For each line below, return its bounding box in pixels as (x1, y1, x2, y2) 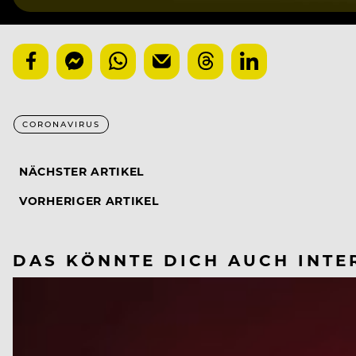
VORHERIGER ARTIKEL (19, 193, 159, 209)
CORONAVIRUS (22, 118, 100, 130)
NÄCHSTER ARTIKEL (19, 164, 145, 180)
